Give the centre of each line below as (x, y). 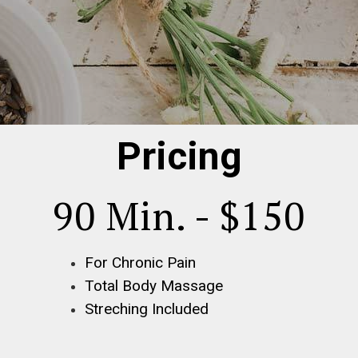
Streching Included (147, 309)
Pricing (179, 156)
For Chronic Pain (140, 263)
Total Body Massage (154, 286)
